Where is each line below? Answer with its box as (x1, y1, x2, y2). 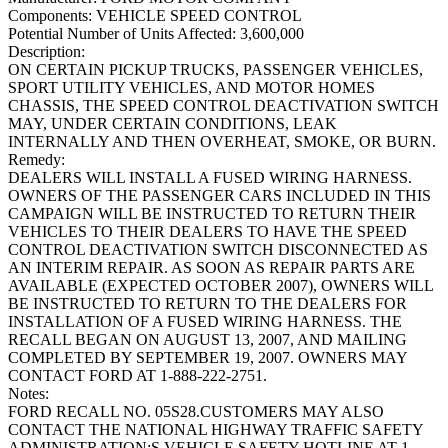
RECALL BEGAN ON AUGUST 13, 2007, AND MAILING (8, 331, 407, 349)
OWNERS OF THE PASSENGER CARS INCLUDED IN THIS (8, 187, 431, 205)
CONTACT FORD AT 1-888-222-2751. (8, 367, 267, 385)
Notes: (8, 385, 49, 403)
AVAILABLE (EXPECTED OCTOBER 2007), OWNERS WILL (8, 277, 433, 295)
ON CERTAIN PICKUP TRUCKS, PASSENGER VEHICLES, (8, 61, 423, 79)
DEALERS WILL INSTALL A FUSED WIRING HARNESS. (8, 169, 412, 187)
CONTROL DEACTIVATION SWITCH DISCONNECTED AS (8, 241, 428, 259)
